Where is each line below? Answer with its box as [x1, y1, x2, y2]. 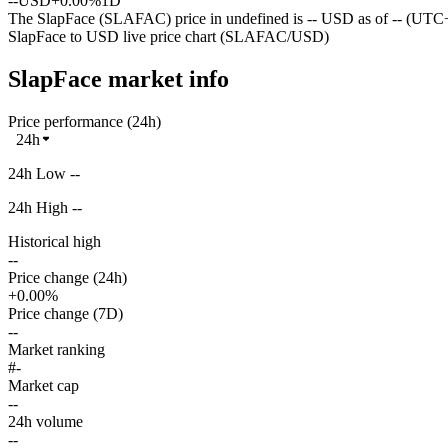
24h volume [8, 412, 83, 430]
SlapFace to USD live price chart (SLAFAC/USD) [8, 27, 329, 45]
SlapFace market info [8, 65, 229, 92]
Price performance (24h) [8, 112, 161, 130]
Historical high [8, 232, 101, 250]
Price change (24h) [8, 268, 127, 286]
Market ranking [8, 340, 105, 358]
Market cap [8, 376, 79, 394]
